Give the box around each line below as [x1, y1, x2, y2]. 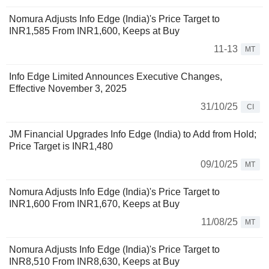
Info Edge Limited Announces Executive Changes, [9, 71, 222, 82]
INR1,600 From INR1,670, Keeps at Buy [9, 199, 180, 210]
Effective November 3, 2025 [9, 83, 127, 94]
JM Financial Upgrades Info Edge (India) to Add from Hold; [9, 129, 256, 140]
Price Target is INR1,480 [9, 141, 113, 152]
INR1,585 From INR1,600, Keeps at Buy [9, 26, 180, 37]
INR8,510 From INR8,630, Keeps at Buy [9, 256, 180, 267]
